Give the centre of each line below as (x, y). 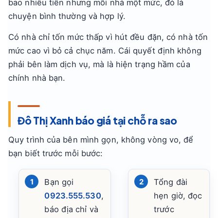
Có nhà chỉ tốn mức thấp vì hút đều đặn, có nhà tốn (108, 37)
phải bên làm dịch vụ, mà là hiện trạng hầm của (99, 64)
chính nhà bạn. (37, 78)
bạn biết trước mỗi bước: (56, 153)
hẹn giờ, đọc (178, 196)
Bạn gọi (59, 182)
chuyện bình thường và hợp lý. (67, 16)
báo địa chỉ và (71, 209)
